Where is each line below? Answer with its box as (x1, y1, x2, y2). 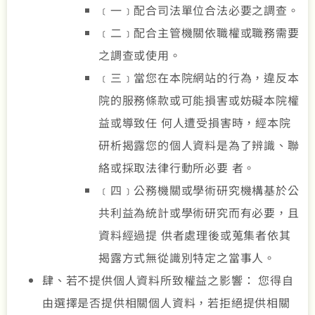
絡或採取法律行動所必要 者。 (98, 159, 256, 176)
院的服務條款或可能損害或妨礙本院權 (98, 91, 300, 109)
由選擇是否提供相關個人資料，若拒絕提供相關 (42, 294, 290, 311)
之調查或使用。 (98, 46, 181, 64)
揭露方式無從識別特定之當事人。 (98, 249, 276, 266)
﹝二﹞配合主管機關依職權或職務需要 (98, 24, 300, 41)
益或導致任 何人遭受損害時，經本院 (98, 114, 291, 131)
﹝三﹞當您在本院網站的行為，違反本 (98, 69, 300, 86)
